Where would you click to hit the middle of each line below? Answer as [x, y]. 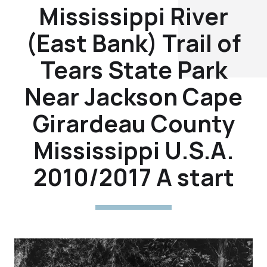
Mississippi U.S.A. [133, 150]
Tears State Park [133, 69]
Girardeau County [133, 123]
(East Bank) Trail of [133, 43]
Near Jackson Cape [133, 96]
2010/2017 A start [133, 177]
